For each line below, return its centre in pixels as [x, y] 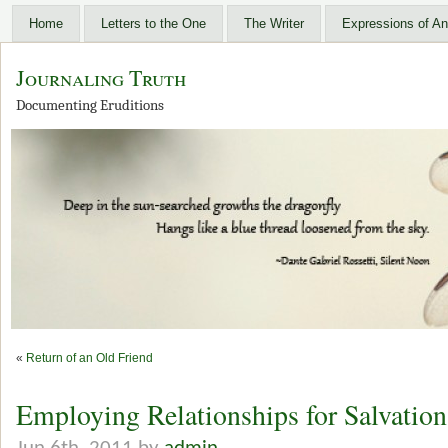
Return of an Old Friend [89, 358]
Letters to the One [153, 23]
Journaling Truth [101, 77]
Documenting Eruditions [90, 105]
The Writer [274, 23]
